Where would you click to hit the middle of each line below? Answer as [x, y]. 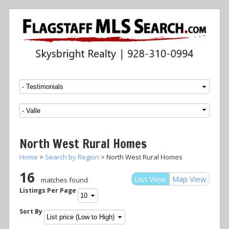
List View [150, 179]
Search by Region [72, 157]
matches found [65, 180]
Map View [189, 179]
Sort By [31, 212]
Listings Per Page [48, 190]
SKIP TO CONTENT [63, 84]
